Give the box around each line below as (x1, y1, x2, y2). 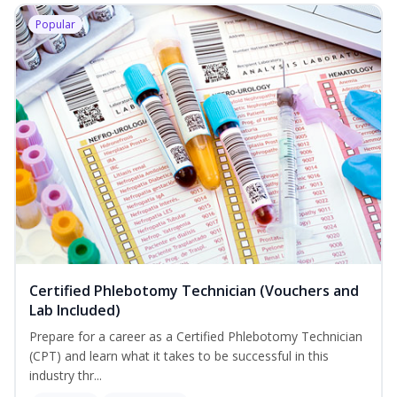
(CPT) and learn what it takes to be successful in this (29, 347, 329, 365)
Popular (35, 17, 75, 33)
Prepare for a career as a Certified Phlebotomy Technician (29, 328, 362, 346)
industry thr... (29, 367, 102, 385)
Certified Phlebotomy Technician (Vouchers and (29, 281, 359, 301)
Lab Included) (29, 300, 121, 321)
